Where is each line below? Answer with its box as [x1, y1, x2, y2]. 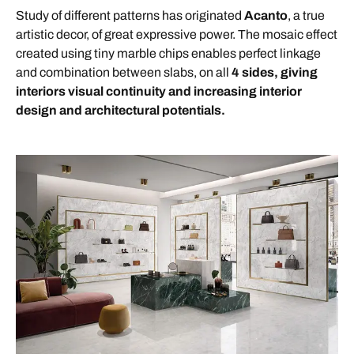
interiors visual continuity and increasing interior [16, 84, 302, 98]
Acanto [244, 8, 288, 22]
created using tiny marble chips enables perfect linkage [16, 46, 321, 60]
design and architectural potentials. [16, 103, 225, 117]
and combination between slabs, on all [16, 65, 232, 79]
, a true [288, 8, 325, 22]
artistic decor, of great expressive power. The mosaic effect [16, 27, 337, 41]
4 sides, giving [232, 65, 318, 79]
